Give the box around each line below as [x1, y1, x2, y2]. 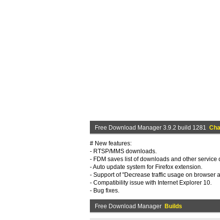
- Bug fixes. [90, 187, 119, 194]
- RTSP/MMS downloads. [90, 148, 157, 155]
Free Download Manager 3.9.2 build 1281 [95, 124, 209, 131]
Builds [165, 203, 182, 210]
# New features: [90, 140, 132, 147]
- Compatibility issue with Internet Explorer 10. [90, 179, 212, 186]
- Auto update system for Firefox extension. [90, 164, 202, 170]
